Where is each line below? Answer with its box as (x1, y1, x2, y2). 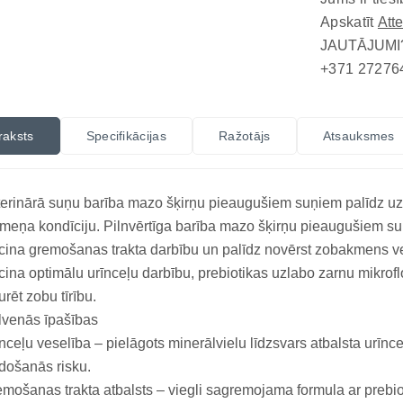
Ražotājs (219, 129, 271, 143)
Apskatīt (320, 14, 378, 30)
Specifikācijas (85, 129, 167, 143)
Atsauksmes (322, 129, 395, 143)
